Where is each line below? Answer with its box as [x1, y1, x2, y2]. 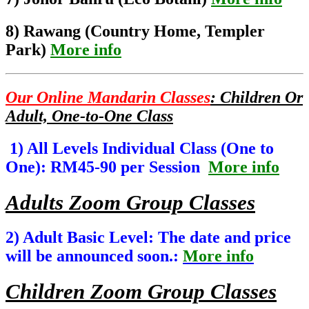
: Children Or [210, 88, 303, 106]
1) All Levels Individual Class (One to [6, 139, 274, 157]
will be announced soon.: [6, 247, 183, 266]
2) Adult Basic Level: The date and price [6, 228, 291, 247]
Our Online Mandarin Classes [6, 88, 210, 106]
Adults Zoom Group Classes [6, 190, 255, 215]
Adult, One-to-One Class [6, 106, 173, 125]
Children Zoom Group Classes [6, 279, 277, 304]
